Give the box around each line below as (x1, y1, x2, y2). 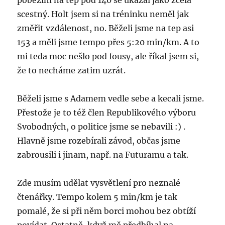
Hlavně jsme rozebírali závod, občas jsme (17, 136, 181, 146)
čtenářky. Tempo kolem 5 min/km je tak (17, 192, 178, 202)
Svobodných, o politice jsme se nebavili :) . (17, 122, 186, 132)
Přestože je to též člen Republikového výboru (17, 107, 196, 118)
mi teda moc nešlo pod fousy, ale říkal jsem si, (17, 51, 199, 61)
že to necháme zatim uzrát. (17, 65, 126, 75)
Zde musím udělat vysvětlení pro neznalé (17, 178, 181, 188)
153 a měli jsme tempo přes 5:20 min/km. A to (17, 37, 200, 47)
